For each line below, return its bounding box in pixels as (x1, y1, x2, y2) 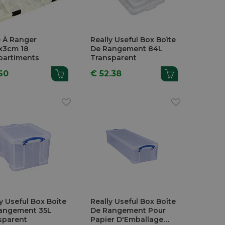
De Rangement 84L (90, 44, 163, 53)
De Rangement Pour (90, 206, 166, 215)
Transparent (90, 53, 137, 62)
